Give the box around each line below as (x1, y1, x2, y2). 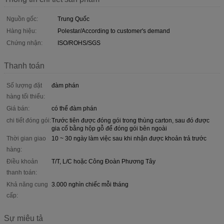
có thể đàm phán (51, 104, 97, 112)
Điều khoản (6, 157, 38, 165)
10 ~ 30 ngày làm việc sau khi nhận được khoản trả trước (51, 134, 206, 142)
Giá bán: (6, 104, 29, 112)
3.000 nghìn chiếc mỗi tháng (51, 180, 128, 188)
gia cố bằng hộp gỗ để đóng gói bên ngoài (51, 124, 167, 132)
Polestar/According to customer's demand (57, 27, 170, 34)
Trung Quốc (57, 15, 89, 22)
